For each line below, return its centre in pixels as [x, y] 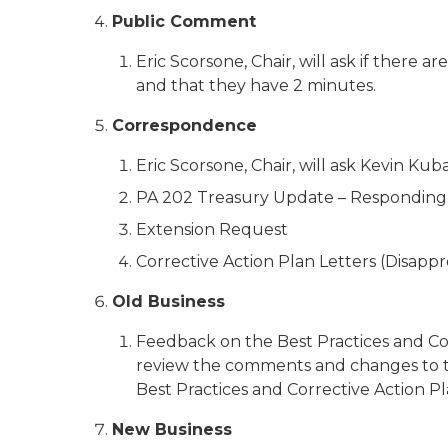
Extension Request [212, 229]
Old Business [168, 301]
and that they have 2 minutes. [256, 85]
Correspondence [184, 125]
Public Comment [184, 21]
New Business [172, 429]
